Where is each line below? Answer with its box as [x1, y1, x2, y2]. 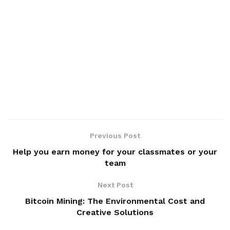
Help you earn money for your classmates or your [13, 146, 217, 157]
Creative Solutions [76, 207, 154, 217]
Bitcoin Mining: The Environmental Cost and [25, 196, 205, 206]
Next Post [97, 180, 133, 189]
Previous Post [90, 131, 140, 140]
